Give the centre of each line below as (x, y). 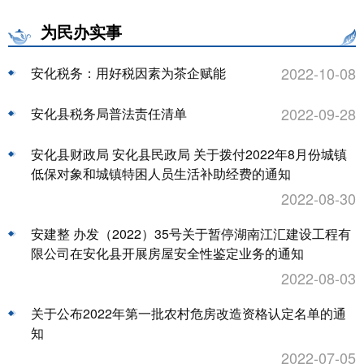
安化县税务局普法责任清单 (109, 114)
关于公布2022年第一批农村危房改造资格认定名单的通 (188, 314)
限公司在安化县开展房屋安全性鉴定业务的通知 (167, 253)
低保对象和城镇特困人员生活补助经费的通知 (161, 174)
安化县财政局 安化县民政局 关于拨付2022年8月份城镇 (189, 154)
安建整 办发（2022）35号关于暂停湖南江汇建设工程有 (191, 234)
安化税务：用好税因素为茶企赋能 (128, 73)
